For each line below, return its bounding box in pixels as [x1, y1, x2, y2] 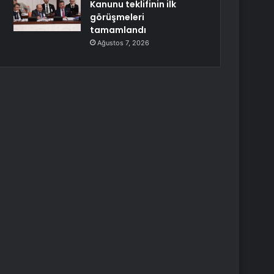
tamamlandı [90, 24, 147, 36]
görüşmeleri [90, 11, 145, 23]
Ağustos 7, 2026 [97, 39, 150, 47]
